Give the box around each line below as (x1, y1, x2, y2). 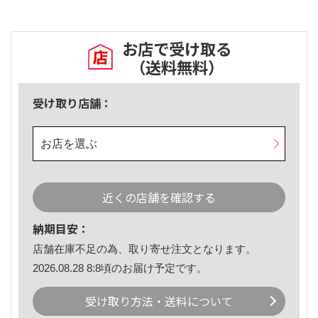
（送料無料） (130, 55, 224, 79)
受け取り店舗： (33, 94, 112, 112)
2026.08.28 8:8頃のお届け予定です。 (33, 261, 207, 274)
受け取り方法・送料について (85, 292, 233, 310)
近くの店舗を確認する (102, 189, 216, 207)
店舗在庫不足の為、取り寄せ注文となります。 (33, 243, 256, 256)
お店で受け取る (122, 37, 231, 60)
